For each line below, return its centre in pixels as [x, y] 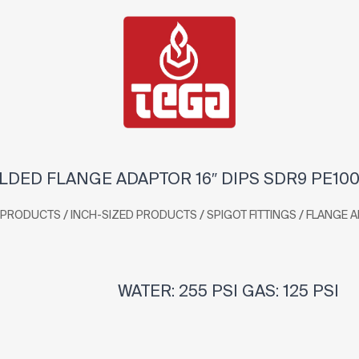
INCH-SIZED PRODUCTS [134, 214]
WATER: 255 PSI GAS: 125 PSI [224, 290]
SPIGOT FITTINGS [252, 214]
